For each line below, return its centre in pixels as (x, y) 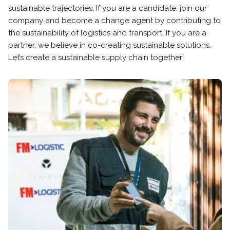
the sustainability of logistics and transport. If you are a (107, 33)
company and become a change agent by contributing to (114, 21)
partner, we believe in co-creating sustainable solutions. (110, 45)
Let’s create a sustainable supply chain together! (96, 57)
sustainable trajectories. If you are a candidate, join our (108, 8)
